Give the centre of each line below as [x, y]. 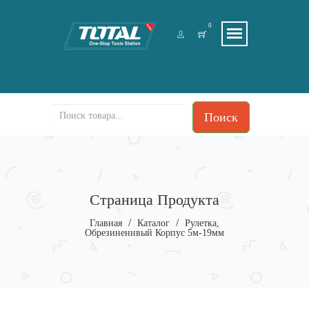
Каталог [153, 223]
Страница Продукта [154, 199]
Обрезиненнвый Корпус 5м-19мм [154, 232]
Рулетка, [202, 223]
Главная [106, 223]
